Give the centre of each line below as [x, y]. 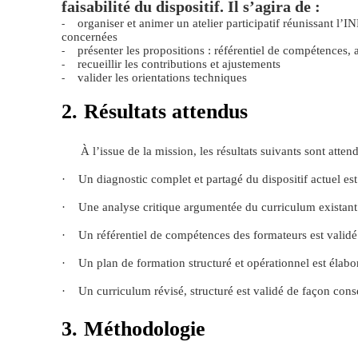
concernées [89, 37]
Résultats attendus [166, 112]
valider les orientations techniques [162, 78]
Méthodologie [145, 328]
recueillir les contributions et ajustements [179, 64]
